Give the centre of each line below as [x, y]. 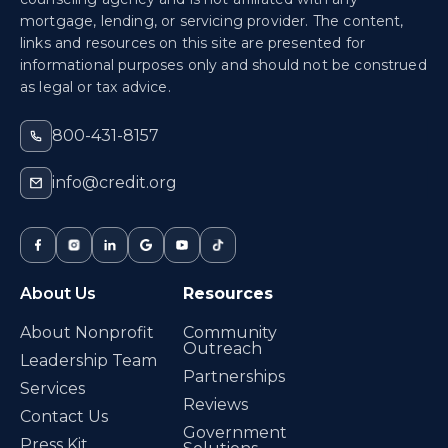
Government [235, 432]
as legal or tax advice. [95, 86]
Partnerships [234, 376]
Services [52, 388]
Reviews [216, 404]
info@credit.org [114, 182]
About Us [58, 293]
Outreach [223, 348]
